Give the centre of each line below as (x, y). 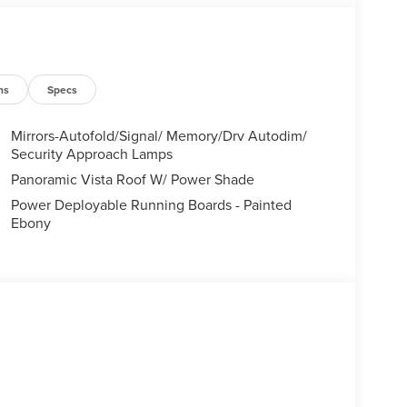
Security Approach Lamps (91, 154)
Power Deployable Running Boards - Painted (151, 205)
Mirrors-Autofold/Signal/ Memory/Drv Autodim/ (159, 136)
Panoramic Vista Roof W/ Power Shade (132, 179)
